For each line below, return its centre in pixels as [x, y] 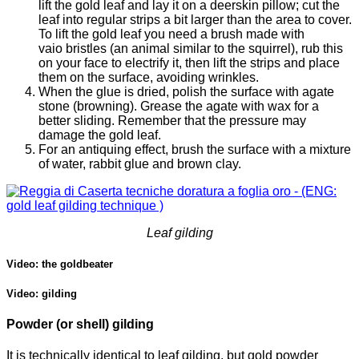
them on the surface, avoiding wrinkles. [149, 77]
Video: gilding [42, 293]
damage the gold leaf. [100, 135]
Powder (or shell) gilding [80, 325]
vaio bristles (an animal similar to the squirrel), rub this [191, 48]
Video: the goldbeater [60, 264]
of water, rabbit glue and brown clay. [140, 163]
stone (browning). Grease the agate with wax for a [179, 106]
